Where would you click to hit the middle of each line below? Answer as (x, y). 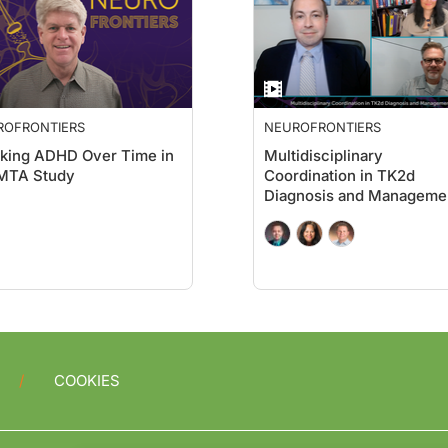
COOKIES (87, 380)
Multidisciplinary (323, 155)
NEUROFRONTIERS (322, 127)
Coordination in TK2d (339, 175)
